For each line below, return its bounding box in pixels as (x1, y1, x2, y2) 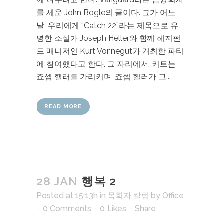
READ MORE (44, 103, 82, 110)
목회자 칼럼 (108, 191, 149, 200)
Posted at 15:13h (37, 191, 98, 200)
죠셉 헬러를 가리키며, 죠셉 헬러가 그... (37, 72, 171, 81)
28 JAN (37, 174, 78, 188)
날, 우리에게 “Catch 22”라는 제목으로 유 (37, 21, 178, 30)
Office (162, 191, 184, 200)
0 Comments (43, 204, 91, 213)
